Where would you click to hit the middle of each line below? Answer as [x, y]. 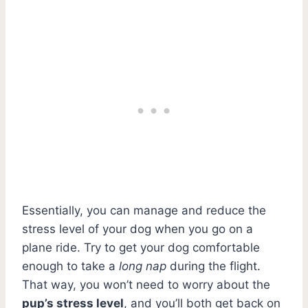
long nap [143, 266]
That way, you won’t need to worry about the [146, 284]
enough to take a [70, 266]
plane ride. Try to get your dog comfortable [141, 247]
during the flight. [213, 266]
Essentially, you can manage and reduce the [144, 210]
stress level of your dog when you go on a [137, 229]
